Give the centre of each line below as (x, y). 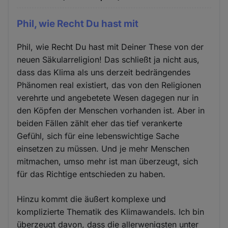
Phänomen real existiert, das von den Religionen (109, 85)
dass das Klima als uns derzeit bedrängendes (104, 72)
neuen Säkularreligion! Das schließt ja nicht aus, (108, 59)
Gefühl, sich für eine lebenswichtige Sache (98, 136)
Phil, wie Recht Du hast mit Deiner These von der (110, 47)
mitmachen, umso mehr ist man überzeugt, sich (108, 161)
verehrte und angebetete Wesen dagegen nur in (108, 97)
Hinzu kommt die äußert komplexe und (92, 199)
